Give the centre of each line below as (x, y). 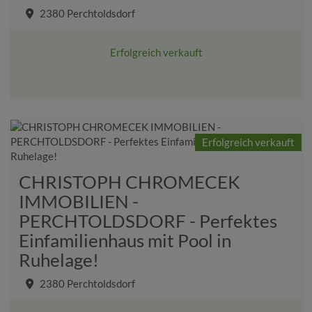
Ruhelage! (59, 259)
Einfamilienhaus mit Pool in (125, 240)
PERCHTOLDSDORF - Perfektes (148, 220)
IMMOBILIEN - (79, 201)
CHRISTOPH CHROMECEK (130, 181)
